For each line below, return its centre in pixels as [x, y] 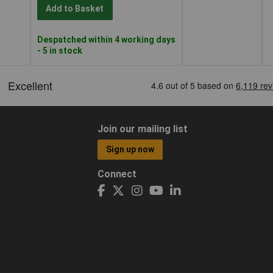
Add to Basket [75, 9]
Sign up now [130, 150]
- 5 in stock [60, 50]
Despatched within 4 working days [106, 39]
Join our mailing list [142, 129]
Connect [117, 174]
